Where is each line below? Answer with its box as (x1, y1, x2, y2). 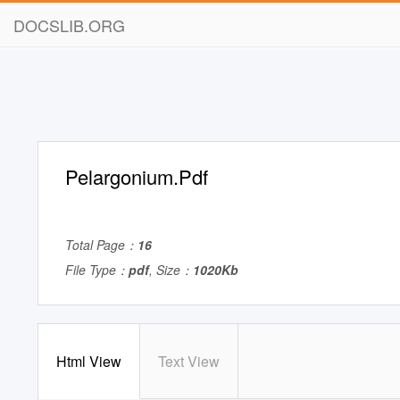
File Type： (65, 261, 129, 279)
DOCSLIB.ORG (13, 13, 125, 37)
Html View (56, 351, 121, 371)
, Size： (149, 261, 193, 279)
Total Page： (65, 236, 137, 254)
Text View (158, 351, 220, 371)
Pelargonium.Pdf (65, 162, 208, 190)
